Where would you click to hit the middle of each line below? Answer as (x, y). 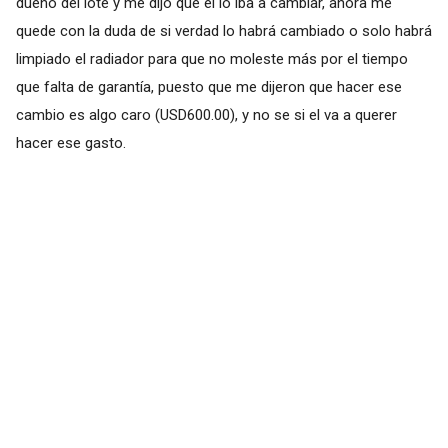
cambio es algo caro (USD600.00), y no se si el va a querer (206, 114)
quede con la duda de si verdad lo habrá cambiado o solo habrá (223, 30)
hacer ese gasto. (70, 142)
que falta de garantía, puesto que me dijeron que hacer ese (208, 86)
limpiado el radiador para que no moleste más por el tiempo (211, 58)
